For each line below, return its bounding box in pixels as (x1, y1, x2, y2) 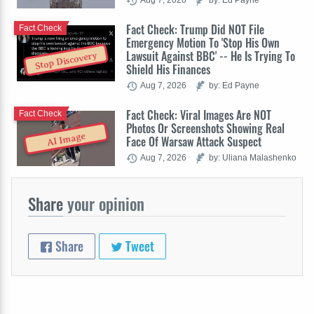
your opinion (63, 192, 144, 217)
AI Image (46, 131, 86, 149)
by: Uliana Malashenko (209, 153, 296, 163)
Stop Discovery (34, 50, 98, 71)
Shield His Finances (126, 61, 210, 78)
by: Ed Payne (209, 81, 259, 90)
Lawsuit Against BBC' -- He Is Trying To (126, 48, 295, 65)
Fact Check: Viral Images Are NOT (126, 107, 271, 124)
